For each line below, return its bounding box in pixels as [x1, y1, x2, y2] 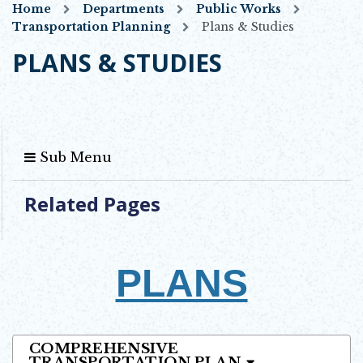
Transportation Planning [12, 19, 170, 34]
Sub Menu [36, 148, 112, 165]
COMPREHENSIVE [29, 340, 179, 357]
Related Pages [24, 190, 160, 217]
